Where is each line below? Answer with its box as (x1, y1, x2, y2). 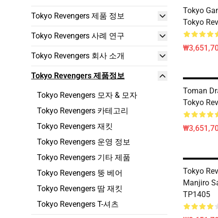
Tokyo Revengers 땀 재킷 (37, 184, 123, 193)
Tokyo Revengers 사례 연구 (31, 31, 125, 40)
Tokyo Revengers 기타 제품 (37, 153, 130, 162)
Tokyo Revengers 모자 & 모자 (37, 91, 137, 100)
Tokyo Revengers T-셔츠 (37, 200, 119, 209)
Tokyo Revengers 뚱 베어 (37, 168, 123, 178)
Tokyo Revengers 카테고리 (37, 106, 128, 115)
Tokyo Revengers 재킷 (37, 122, 113, 131)
